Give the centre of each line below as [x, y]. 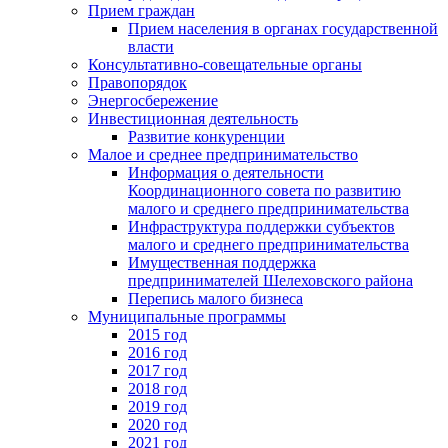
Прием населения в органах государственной [283, 28]
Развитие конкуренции [206, 136]
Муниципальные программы [187, 316]
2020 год [157, 424]
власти [151, 46]
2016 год [157, 352]
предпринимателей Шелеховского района [270, 280]
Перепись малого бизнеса [215, 298]
